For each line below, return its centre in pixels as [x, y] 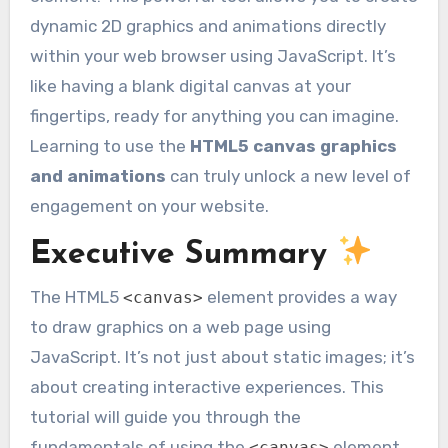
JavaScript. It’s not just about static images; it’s [222, 357]
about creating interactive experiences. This [206, 387]
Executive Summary [183, 254]
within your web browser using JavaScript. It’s [212, 56]
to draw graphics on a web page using [180, 327]
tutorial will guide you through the [165, 417]
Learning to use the [109, 146]
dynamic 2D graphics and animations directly [207, 26]
